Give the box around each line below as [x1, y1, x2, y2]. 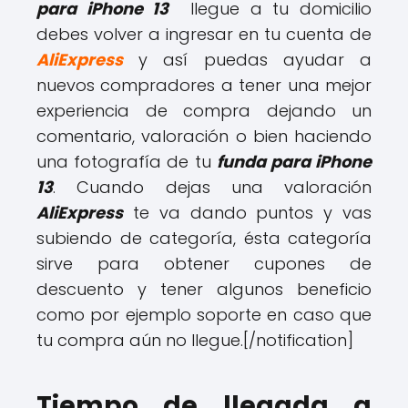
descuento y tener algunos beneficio [36, 277, 372, 301]
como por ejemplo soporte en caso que [36, 302, 372, 326]
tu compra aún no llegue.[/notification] [36, 328, 353, 352]
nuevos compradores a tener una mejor [36, 73, 372, 97]
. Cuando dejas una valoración [53, 175, 372, 199]
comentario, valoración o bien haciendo [36, 124, 372, 148]
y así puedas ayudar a [123, 47, 372, 71]
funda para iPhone [216, 149, 372, 173]
